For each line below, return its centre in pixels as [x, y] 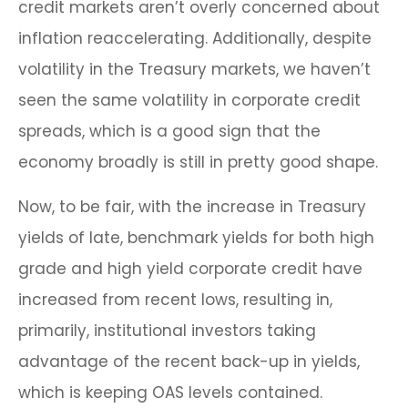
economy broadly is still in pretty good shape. [198, 163]
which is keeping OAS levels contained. [170, 393]
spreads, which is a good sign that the [169, 132]
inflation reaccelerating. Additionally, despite [195, 39]
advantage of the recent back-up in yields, [189, 362]
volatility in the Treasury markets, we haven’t [194, 70]
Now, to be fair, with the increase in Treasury [192, 207]
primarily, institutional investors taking [167, 331]
